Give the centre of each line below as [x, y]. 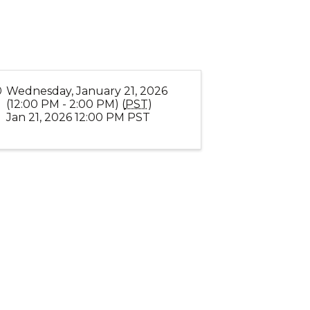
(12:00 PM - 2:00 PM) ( [65, 104]
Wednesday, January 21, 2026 [86, 91]
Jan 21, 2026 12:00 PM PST [78, 117]
